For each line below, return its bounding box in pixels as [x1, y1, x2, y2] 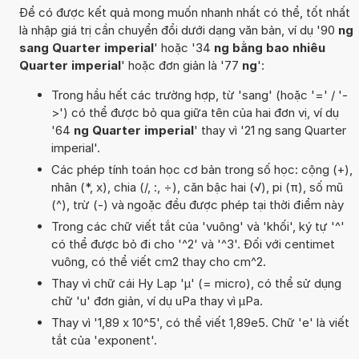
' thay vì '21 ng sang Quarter [193, 122, 346, 138]
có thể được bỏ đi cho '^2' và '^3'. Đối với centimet [50, 236, 335, 252]
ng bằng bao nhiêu [213, 39, 325, 55]
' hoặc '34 [153, 39, 214, 55]
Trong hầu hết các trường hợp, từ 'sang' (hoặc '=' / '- [50, 87, 348, 103]
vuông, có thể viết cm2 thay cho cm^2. [50, 253, 266, 269]
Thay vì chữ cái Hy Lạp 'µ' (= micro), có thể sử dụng [50, 275, 341, 291]
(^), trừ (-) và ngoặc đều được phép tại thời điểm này [50, 196, 344, 212]
